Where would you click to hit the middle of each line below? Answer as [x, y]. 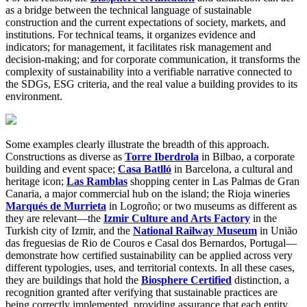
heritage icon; [36, 182]
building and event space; [62, 169]
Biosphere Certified [186, 280]
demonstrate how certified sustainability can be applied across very [149, 256]
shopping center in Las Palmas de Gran [213, 182]
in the [263, 219]
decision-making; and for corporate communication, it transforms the [153, 60]
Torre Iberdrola [162, 157]
